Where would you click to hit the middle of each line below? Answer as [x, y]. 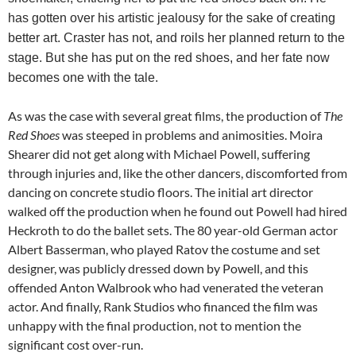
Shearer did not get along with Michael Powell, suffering [159, 153]
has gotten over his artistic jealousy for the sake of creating [172, 17]
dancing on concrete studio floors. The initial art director [161, 192]
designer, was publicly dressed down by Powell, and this [158, 268]
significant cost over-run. [75, 344]
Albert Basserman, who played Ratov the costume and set [164, 249]
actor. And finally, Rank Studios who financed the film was [163, 306]
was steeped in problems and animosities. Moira [192, 134]
